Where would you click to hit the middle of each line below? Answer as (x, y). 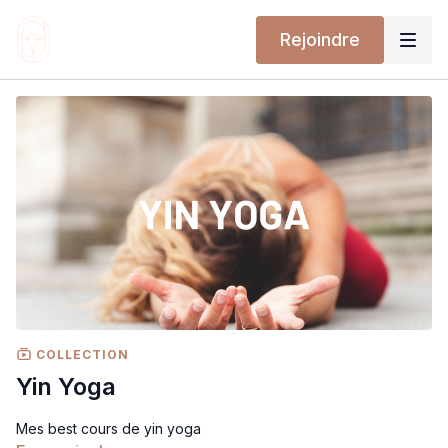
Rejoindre (320, 39)
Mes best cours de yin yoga (108, 428)
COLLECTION (80, 354)
